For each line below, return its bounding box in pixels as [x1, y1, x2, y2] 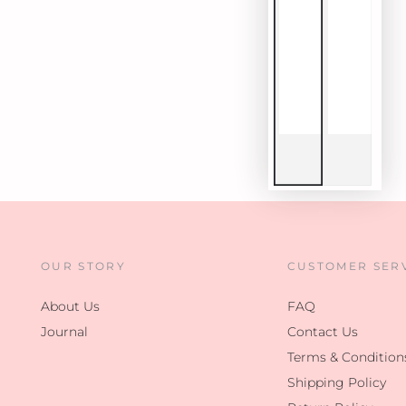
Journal [41, 324, 88, 341]
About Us [41, 298, 100, 315]
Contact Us [286, 324, 358, 341]
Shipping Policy [286, 374, 386, 391]
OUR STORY [41, 260, 127, 274]
